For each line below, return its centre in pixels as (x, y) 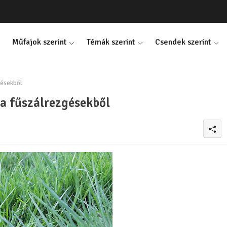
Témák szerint (110, 42)
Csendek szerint (183, 42)
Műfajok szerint (39, 42)
